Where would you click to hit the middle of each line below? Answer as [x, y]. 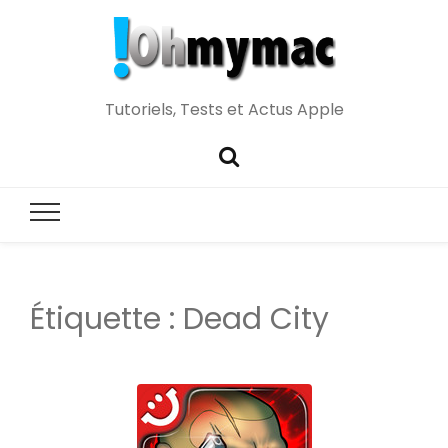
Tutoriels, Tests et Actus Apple [224, 109]
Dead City [256, 319]
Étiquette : [106, 319]
